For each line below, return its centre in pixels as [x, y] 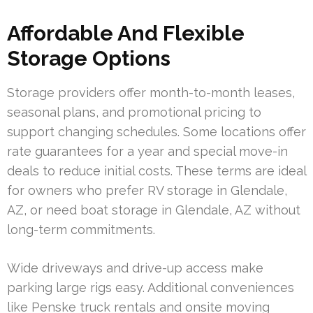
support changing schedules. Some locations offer [156, 131]
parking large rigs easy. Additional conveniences [151, 287]
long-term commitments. [81, 229]
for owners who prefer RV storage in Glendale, [147, 190]
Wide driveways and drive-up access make [135, 268]
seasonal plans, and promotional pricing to [134, 112]
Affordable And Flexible [126, 33]
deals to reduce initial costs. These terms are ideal [156, 170]
